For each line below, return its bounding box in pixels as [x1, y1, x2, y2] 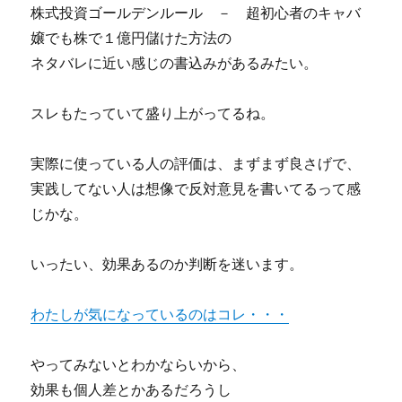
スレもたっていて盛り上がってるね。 [31, 104, 275, 122]
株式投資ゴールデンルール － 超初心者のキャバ [31, 4, 362, 22]
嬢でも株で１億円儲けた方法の [31, 29, 232, 47]
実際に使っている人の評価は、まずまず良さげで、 [31, 154, 362, 172]
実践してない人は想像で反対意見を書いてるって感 [31, 179, 362, 197]
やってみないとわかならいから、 [31, 355, 247, 373]
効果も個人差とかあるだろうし [31, 380, 232, 398]
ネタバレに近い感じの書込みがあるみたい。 [31, 54, 319, 72]
